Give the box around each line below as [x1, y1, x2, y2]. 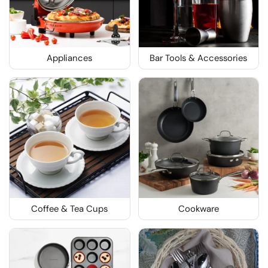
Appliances [47, 52, 93, 65]
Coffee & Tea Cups [31, 202, 108, 215]
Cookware [178, 202, 219, 215]
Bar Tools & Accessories [150, 52, 248, 65]
